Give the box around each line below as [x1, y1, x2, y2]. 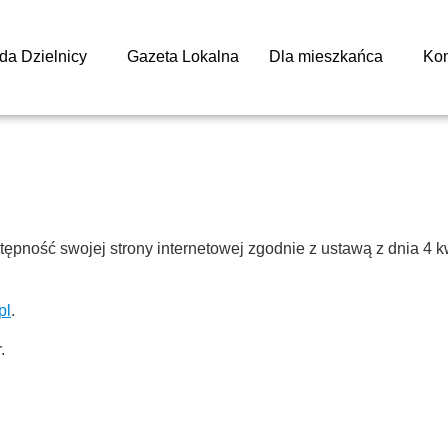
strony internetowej [110, 239, 244, 257]
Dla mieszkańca [268, 48, 383, 66]
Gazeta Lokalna [126, 48, 239, 66]
